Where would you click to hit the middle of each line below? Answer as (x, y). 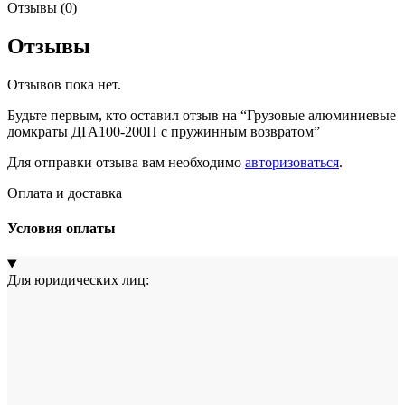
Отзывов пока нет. (64, 84)
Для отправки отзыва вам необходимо (126, 162)
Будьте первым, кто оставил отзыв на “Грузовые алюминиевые (202, 115)
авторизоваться (292, 162)
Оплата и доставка (65, 193)
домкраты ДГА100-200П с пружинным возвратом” (164, 131)
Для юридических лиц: (78, 280)
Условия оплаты (61, 229)
